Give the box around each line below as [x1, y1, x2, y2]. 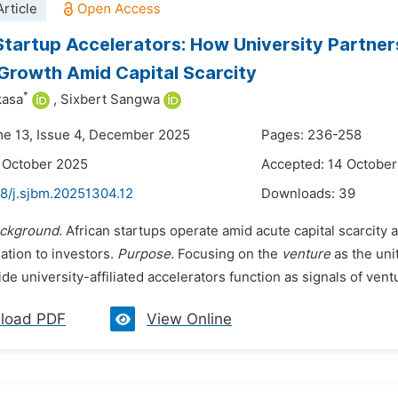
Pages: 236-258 [261, 127, 362, 143]
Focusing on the [174, 246, 282, 262]
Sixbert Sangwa [60, 92, 160, 107]
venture [282, 246, 330, 262]
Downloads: [261, 186, 338, 202]
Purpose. [117, 246, 174, 262]
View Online [147, 310, 232, 328]
